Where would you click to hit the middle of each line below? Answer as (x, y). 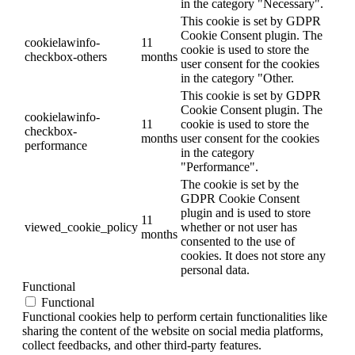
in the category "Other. (237, 78)
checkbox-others (66, 57)
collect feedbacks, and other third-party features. (142, 345)
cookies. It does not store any (253, 256)
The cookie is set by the (240, 185)
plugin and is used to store (246, 213)
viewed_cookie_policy (81, 227)
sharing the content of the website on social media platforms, (173, 331)
